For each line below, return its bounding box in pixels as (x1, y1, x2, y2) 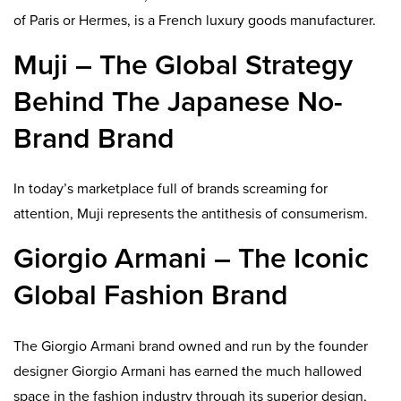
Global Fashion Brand (13, 278, 288, 313)
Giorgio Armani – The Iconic (13, 242, 369, 277)
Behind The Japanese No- (13, 84, 343, 119)
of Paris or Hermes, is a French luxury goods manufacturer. (13, 11, 376, 30)
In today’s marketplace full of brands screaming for (13, 180, 328, 199)
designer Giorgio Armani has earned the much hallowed (13, 362, 362, 380)
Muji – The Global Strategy (13, 47, 353, 82)
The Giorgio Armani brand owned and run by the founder (13, 337, 368, 355)
